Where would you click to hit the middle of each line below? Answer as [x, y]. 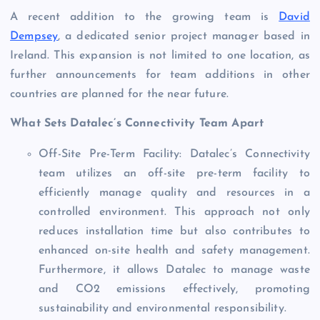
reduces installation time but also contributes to [174, 232]
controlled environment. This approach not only [174, 212]
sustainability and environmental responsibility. [162, 309]
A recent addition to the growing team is [145, 17]
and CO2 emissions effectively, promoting [174, 290]
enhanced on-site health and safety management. [174, 251]
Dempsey [34, 37]
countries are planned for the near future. [119, 95]
